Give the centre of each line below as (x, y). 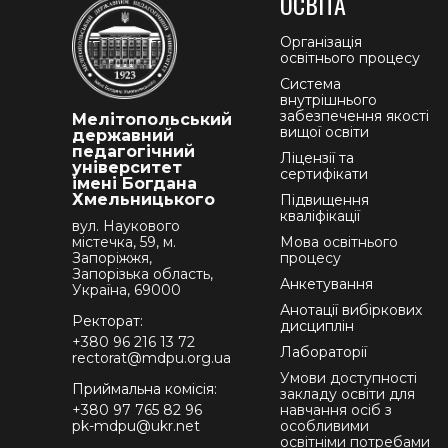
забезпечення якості (355, 115)
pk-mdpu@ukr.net (136, 425)
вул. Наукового (126, 225)
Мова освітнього (339, 241)
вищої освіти (325, 131)
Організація (321, 41)
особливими (325, 425)
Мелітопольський (152, 119)
